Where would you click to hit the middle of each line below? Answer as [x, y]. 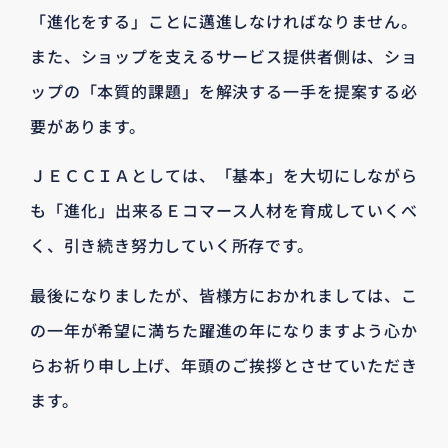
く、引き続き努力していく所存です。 [172, 245]
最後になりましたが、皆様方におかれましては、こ [224, 294]
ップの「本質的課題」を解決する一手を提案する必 [224, 90]
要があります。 [88, 125]
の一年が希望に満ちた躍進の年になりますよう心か [224, 329]
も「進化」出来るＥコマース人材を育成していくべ [224, 210]
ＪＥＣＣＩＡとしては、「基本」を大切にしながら [224, 175]
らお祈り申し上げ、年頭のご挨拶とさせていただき [224, 364]
